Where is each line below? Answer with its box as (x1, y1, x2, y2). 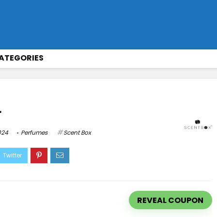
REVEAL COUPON (137, 194, 204, 206)
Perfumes (21, 128, 47, 137)
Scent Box (63, 128, 91, 137)
